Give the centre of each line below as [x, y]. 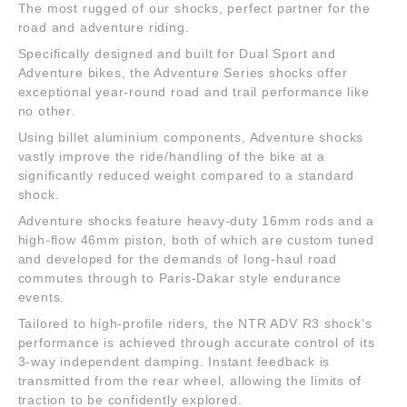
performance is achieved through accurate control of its [196, 342]
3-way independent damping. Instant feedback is [174, 361]
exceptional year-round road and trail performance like [194, 91]
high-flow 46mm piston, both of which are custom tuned [196, 239]
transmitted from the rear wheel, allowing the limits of [189, 380]
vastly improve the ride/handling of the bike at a [171, 156]
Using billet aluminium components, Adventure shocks [191, 137]
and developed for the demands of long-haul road [178, 258]
